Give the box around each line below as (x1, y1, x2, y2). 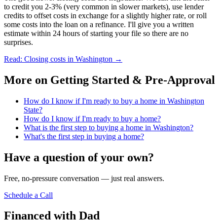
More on (4, 73, 50, 86)
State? (24, 105, 42, 114)
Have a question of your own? (4, 150, 154, 164)
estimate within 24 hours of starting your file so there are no (4, 29, 188, 37)
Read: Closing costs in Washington (4, 54, 112, 63)
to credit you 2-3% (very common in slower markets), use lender (4, 2, 204, 11)
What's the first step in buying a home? (24, 132, 144, 141)
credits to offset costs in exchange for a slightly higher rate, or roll (4, 11, 207, 20)
